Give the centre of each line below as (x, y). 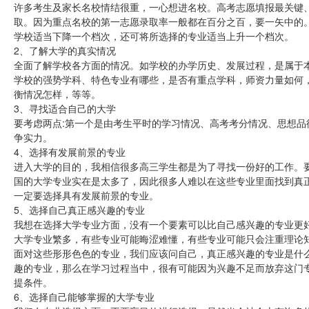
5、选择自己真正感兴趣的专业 (79, 210)
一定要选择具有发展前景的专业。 (86, 195)
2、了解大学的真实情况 (65, 50)
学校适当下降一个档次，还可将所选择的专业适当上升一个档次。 (154, 36)
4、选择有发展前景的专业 (70, 152)
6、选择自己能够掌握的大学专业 (84, 297)
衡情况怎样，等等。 (57, 94)
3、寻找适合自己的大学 (65, 108)
